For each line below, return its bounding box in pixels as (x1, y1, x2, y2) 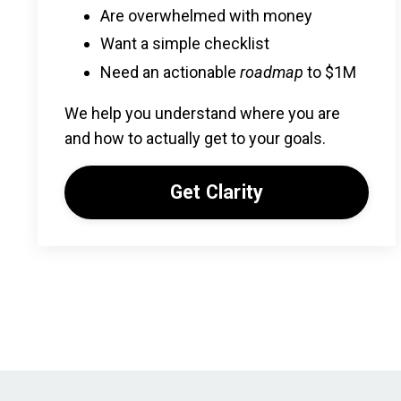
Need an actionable (100, 62, 240, 81)
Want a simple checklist (100, 34, 269, 54)
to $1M (303, 62, 356, 81)
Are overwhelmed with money (100, 5, 312, 25)
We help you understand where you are (64, 103, 340, 123)
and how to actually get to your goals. (64, 128, 326, 148)
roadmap (240, 62, 303, 81)
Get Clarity (169, 180, 264, 203)
